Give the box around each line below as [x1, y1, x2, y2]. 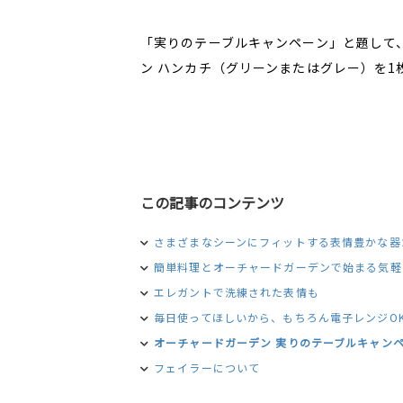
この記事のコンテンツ [140, 192, 284, 213]
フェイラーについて [154, 360, 261, 375]
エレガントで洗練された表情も [154, 284, 319, 300]
